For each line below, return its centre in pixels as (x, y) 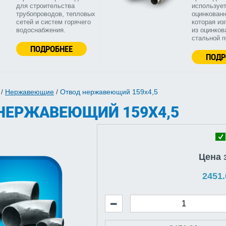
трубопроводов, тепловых (56, 14)
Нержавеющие (30, 92)
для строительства (45, 6)
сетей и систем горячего (53, 22)
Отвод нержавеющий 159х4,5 (109, 92)
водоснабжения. (41, 30)
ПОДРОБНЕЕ (51, 49)
